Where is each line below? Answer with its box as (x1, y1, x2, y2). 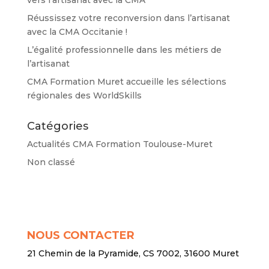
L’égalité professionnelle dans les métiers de (26, 44, 222, 55)
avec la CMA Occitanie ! (26, 26, 127, 37)
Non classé (26, 156, 75, 168)
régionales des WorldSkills (26, 89, 142, 101)
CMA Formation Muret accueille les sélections (26, 76, 226, 87)
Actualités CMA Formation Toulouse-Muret (26, 138, 213, 150)
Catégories (26, 119, 88, 133)
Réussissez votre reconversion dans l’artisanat (26, 12, 230, 23)
